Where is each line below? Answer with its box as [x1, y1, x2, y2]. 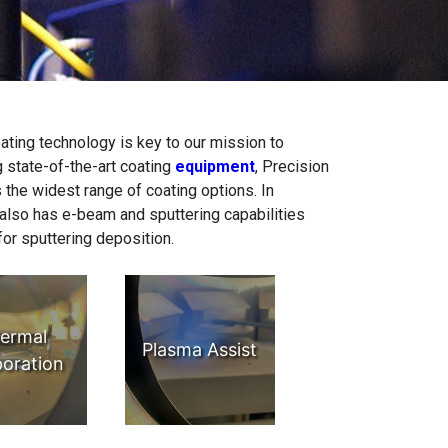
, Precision [255, 157, 329, 177]
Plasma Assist [142, 339, 258, 361]
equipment [175, 157, 255, 177]
